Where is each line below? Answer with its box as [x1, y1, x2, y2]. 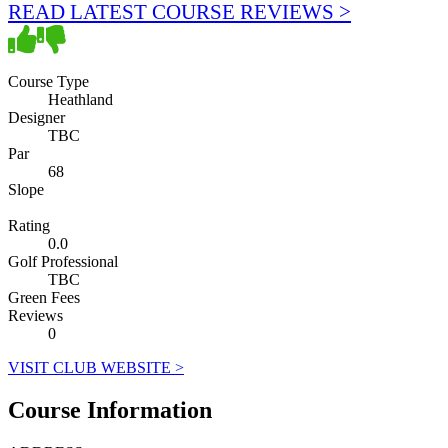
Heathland [48, 90, 113, 108]
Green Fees [8, 288, 80, 306]
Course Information [8, 396, 212, 423]
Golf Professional [8, 252, 118, 270]
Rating [8, 216, 50, 234]
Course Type [8, 72, 89, 90]
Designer [8, 108, 65, 126]
